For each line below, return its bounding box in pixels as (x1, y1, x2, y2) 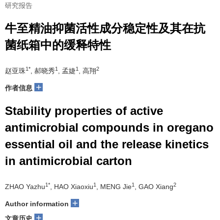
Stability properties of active (5, 104, 163, 117)
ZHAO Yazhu (5, 183, 45, 191)
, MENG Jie (96, 183, 132, 191)
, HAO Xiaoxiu (50, 183, 93, 191)
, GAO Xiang (135, 183, 173, 191)
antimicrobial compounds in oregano (5, 121, 214, 134)
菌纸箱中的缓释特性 (5, 38, 111, 52)
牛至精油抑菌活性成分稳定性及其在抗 (5, 22, 205, 35)
